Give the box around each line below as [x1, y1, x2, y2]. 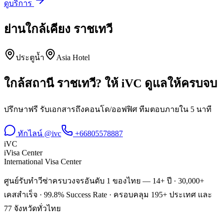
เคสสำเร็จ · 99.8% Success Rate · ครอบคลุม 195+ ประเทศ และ [4, 190, 212, 199]
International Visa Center [4, 157, 81, 166]
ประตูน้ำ [16, 53, 44, 62]
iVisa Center [4, 148, 42, 157]
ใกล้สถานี [4, 77, 57, 90]
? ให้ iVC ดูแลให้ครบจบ [96, 77, 217, 90]
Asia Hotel [56, 53, 90, 62]
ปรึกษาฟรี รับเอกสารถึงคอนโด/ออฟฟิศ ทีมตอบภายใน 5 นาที [4, 105, 212, 114]
